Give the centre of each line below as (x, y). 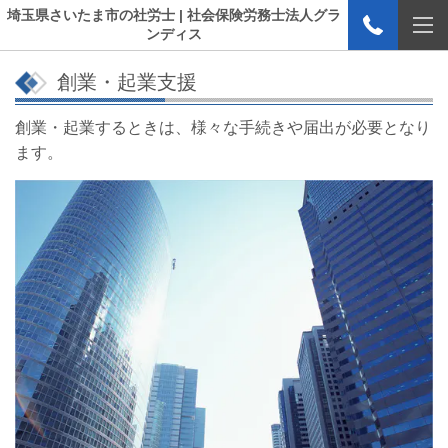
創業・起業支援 (127, 82)
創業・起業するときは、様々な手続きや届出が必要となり (223, 127)
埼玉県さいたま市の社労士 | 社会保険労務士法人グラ (174, 15)
